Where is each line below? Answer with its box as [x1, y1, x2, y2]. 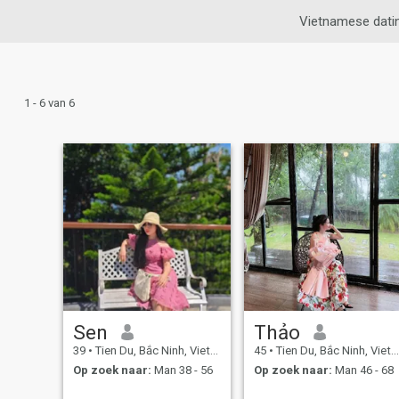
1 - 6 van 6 [24, 96, 75, 110]
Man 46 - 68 [331, 363, 394, 378]
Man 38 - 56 [151, 363, 213, 378]
